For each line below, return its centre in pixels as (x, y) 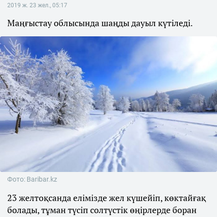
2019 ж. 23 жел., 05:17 (37, 5)
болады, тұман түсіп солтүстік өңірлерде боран (102, 210)
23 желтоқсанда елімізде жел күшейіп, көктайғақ (107, 198)
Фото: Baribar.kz (32, 179)
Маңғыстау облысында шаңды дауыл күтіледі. (100, 23)
